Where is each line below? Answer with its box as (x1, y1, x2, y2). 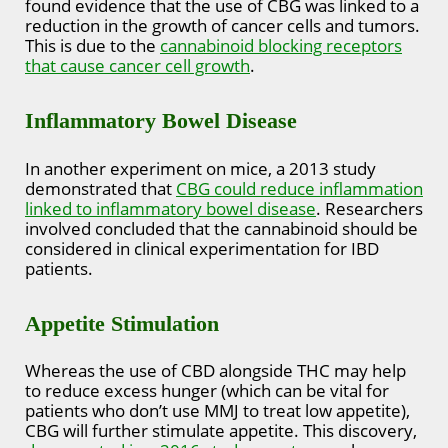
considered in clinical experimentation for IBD (25, 236, 379, 260)
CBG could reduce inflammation (176, 176, 423, 200)
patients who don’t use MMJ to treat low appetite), (25, 399, 410, 423)
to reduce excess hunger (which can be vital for (25, 379, 389, 403)
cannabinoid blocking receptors (160, 34, 402, 58)
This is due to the (25, 34, 160, 58)
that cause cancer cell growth (25, 54, 250, 78)
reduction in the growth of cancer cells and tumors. (25, 14, 420, 38)
